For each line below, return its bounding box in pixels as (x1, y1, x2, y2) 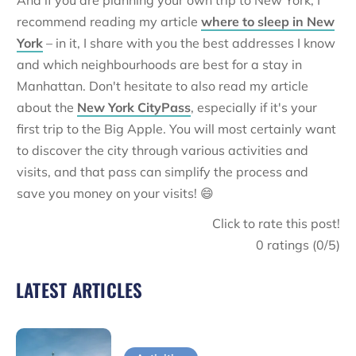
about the (17, 99, 77, 116)
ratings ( (264, 237, 316, 253)
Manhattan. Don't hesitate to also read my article (17, 78, 308, 95)
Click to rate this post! (212, 215, 340, 232)
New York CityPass (77, 99, 191, 116)
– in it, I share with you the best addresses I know (43, 35, 335, 52)
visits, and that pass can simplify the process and (17, 164, 308, 180)
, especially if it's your (191, 99, 317, 116)
